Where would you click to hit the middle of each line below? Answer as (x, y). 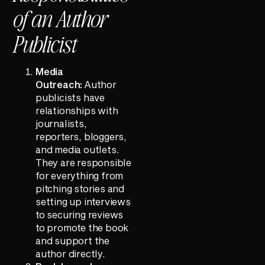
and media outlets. (77, 149)
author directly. (70, 253)
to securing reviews (80, 214)
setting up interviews (83, 201)
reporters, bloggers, (81, 136)
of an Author (59, 18)
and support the (73, 240)
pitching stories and (80, 188)
